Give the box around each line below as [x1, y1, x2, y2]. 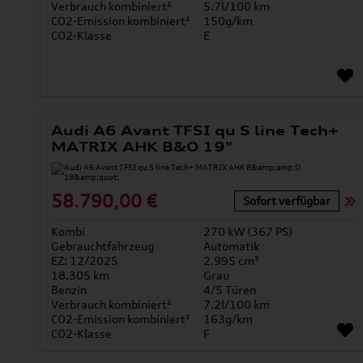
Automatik [203, 239, 259, 254]
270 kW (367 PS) [203, 224, 293, 239]
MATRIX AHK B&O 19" [50, 139, 233, 156]
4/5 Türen [203, 283, 256, 297]
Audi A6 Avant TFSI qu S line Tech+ [50, 122, 339, 139]
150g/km [203, 14, 253, 28]
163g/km [203, 312, 253, 327]
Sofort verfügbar [242, 193, 331, 207]
